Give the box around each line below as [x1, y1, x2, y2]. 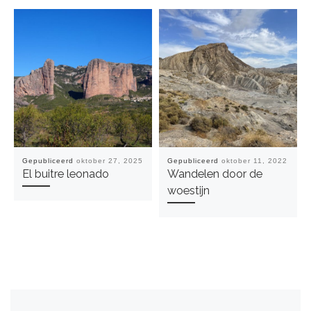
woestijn [167, 183, 210, 197]
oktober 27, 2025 [76, 156, 143, 165]
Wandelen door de [167, 167, 262, 180]
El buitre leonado [22, 167, 109, 180]
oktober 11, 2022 [221, 156, 287, 165]
